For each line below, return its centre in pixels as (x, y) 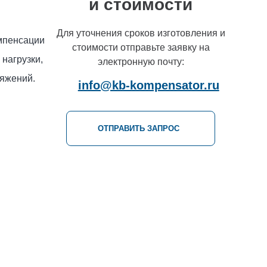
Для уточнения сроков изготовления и (141, 33)
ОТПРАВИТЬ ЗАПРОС (139, 128)
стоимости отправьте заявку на (141, 47)
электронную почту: (141, 61)
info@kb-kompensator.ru (148, 85)
